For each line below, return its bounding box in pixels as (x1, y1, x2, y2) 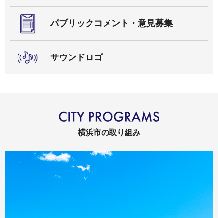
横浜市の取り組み (78, 128, 140, 137)
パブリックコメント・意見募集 (50, 18, 173, 29)
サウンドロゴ (50, 52, 103, 62)
